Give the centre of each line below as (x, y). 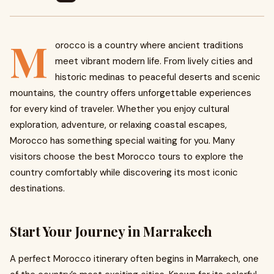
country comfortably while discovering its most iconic (124, 172)
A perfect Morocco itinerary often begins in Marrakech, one (134, 259)
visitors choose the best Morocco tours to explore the (127, 157)
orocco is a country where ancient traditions (149, 45)
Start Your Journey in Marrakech (111, 231)
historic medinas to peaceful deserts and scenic (158, 77)
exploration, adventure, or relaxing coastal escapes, (118, 125)
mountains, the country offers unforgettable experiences (131, 93)
